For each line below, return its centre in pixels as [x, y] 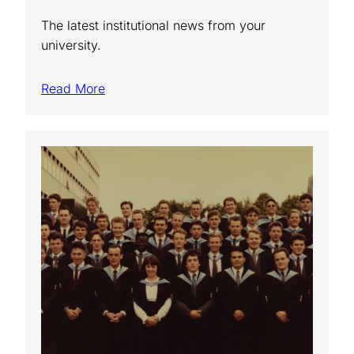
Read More [73, 88]
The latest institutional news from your [153, 25]
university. [71, 45]
